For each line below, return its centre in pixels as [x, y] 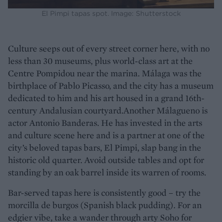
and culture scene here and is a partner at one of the [106, 135]
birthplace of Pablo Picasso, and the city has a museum [111, 85]
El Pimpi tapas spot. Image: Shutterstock [111, 13]
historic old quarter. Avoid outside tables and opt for [106, 160]
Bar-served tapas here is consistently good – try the [104, 192]
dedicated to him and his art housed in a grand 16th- [106, 98]
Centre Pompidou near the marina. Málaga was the [105, 73]
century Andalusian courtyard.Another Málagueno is [108, 110]
